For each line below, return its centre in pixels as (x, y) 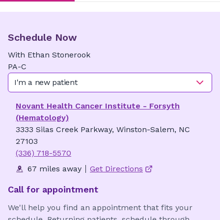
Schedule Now (42, 37)
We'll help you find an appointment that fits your (100, 207)
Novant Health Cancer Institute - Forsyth (98, 106)
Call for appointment (53, 189)
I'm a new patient (46, 82)
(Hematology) (42, 118)
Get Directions (116, 169)
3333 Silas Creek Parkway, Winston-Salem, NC (103, 129)
